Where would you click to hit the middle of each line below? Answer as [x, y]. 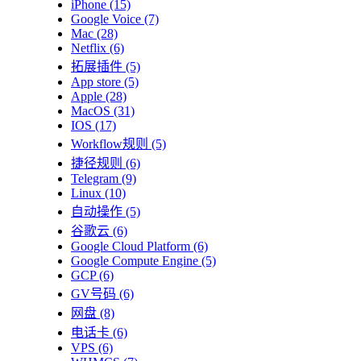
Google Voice [106, 19]
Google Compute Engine [135, 260]
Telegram [95, 178]
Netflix [89, 48]
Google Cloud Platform [131, 246]
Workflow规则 [110, 143]
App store [96, 81]
